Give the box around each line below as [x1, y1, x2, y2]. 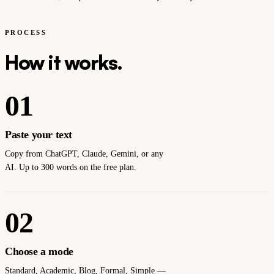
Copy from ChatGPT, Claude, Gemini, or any [5, 149, 163, 158]
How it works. [5, 50, 122, 75]
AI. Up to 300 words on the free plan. [5, 162, 136, 172]
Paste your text [5, 128, 72, 141]
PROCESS [5, 28, 46, 36]
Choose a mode [5, 245, 73, 257]
